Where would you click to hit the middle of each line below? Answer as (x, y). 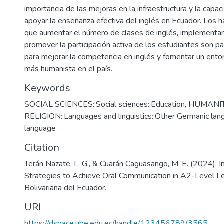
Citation (42, 148)
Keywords (47, 88)
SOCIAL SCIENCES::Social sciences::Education (105, 104)
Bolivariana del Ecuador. (65, 188)
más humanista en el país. (68, 69)
